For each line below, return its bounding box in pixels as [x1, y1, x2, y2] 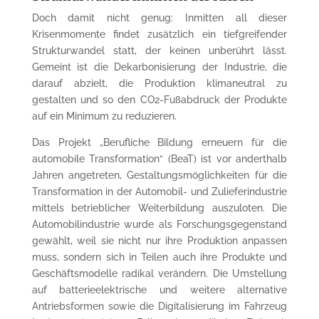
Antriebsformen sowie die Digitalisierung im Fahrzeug [31, 300, 288, 312]
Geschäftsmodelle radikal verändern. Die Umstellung [31, 267, 288, 279]
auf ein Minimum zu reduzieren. [31, 110, 179, 122]
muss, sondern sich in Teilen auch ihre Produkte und [31, 251, 288, 263]
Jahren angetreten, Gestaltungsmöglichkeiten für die [31, 169, 288, 181]
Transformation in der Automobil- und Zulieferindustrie [31, 185, 288, 197]
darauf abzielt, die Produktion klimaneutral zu [31, 77, 288, 89]
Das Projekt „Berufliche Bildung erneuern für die [31, 136, 288, 148]
